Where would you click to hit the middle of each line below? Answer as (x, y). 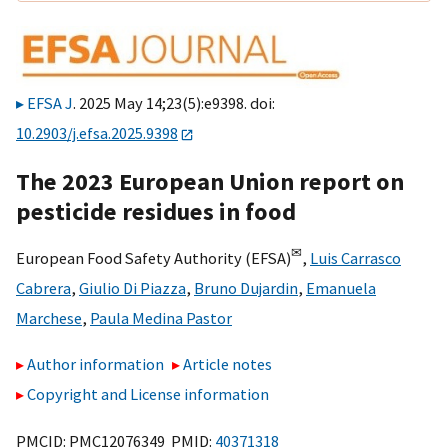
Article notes (228, 364)
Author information (95, 364)
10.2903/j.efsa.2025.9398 (97, 133)
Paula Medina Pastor (161, 317)
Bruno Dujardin (246, 287)
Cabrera (43, 287)
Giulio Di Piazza (132, 287)
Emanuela (341, 287)
